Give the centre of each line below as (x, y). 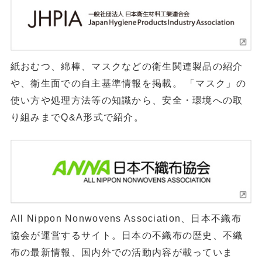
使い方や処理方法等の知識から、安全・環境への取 (127, 100)
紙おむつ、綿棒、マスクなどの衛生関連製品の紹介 (127, 66)
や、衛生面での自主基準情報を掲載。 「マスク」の (128, 83)
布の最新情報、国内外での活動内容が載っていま (122, 252)
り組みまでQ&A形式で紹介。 (77, 117)
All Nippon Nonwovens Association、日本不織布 (126, 218)
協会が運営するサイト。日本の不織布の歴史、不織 (127, 235)
